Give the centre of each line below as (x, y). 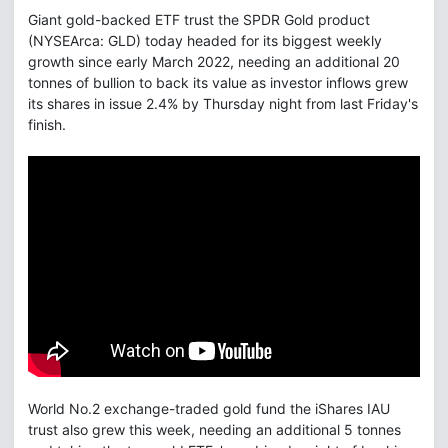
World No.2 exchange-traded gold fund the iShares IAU (209, 408)
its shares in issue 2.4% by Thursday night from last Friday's (223, 103)
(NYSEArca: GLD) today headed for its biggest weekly (205, 40)
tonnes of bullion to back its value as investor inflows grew (218, 82)
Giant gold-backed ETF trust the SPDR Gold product (199, 19)
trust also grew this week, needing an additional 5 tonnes (214, 429)
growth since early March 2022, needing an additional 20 (214, 61)
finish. (47, 124)
